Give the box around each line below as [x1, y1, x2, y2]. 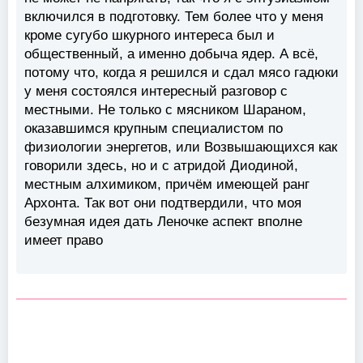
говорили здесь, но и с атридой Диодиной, [24, 158, 298, 174]
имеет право [24, 233, 103, 249]
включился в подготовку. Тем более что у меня [24, 9, 323, 25]
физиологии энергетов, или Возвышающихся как [24, 139, 337, 156]
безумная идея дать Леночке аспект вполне [24, 214, 302, 230]
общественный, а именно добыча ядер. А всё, [24, 46, 318, 62]
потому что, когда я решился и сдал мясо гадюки [24, 65, 339, 81]
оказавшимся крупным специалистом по [24, 121, 283, 137]
